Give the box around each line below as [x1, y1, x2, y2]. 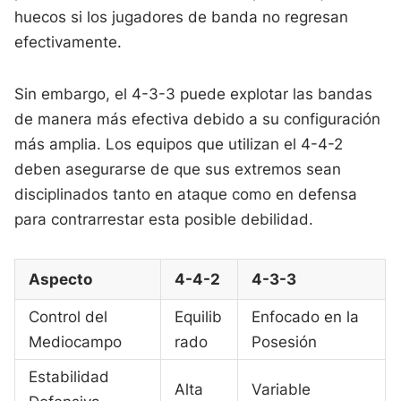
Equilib [175, 307, 223, 326]
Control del [29, 307, 108, 326]
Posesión [252, 332, 318, 351]
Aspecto [29, 269, 93, 288]
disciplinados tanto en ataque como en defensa [14, 184, 358, 203]
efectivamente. [14, 32, 123, 51]
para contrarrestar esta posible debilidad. [14, 209, 314, 228]
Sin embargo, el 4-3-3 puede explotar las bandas [14, 84, 373, 103]
